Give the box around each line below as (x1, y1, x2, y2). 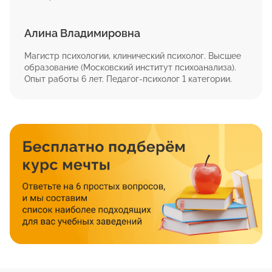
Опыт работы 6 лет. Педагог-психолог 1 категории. (24, 74, 232, 84)
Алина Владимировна (24, 27, 140, 39)
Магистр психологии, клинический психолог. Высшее (24, 51, 241, 61)
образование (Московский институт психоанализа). (24, 63, 236, 72)
